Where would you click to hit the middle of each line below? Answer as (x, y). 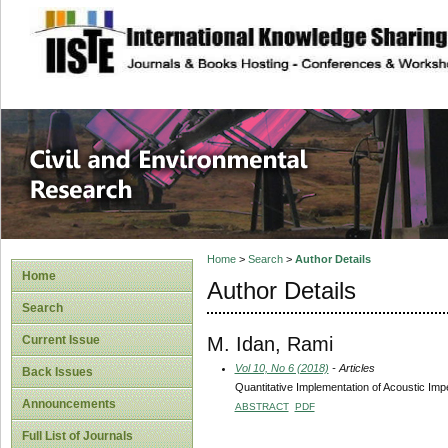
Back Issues (57, 372)
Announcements (69, 404)
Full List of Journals (77, 436)
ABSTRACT (261, 406)
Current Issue (61, 340)
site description (193, 31)
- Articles (351, 367)
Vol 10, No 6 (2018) (281, 367)
